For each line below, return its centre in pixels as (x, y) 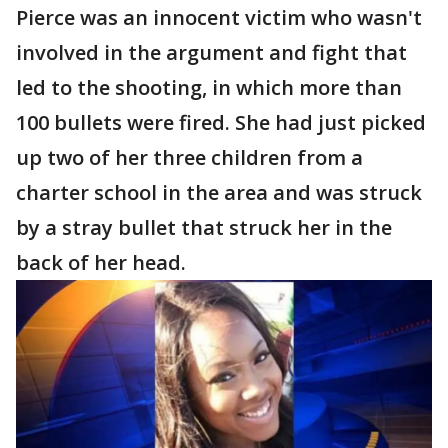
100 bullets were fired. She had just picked (221, 122)
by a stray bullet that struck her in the (204, 227)
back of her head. (101, 262)
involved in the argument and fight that (211, 52)
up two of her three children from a (189, 157)
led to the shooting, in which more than (209, 87)
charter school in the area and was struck (219, 192)
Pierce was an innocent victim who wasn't (219, 17)
